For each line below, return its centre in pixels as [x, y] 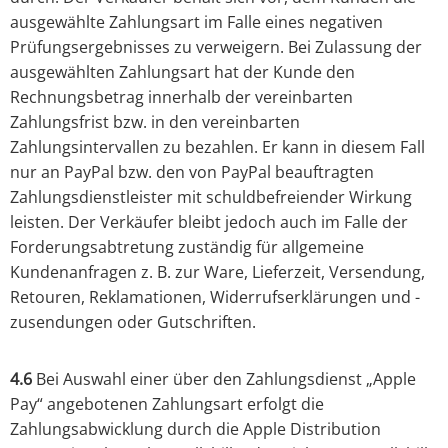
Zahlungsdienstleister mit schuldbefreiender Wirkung [211, 197]
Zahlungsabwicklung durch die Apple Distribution [195, 429]
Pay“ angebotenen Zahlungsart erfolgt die [167, 404]
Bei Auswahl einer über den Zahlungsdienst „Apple [224, 379]
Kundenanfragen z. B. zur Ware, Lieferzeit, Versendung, [217, 272]
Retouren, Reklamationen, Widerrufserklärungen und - [215, 297]
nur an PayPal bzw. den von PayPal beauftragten [192, 172]
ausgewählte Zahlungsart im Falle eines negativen [196, 22]
